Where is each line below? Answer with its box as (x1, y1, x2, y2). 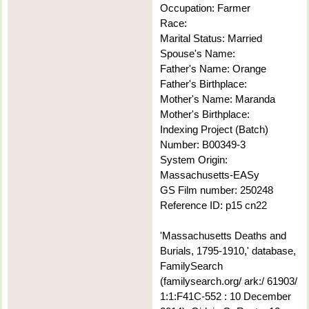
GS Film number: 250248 (160, 184, 273, 197)
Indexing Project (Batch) (160, 123, 268, 136)
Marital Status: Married (160, 32, 262, 45)
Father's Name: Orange (160, 63, 266, 75)
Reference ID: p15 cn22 (160, 199, 267, 212)
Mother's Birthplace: (160, 108, 250, 121)
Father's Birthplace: (160, 78, 247, 90)
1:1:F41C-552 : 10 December (160, 290, 291, 303)
